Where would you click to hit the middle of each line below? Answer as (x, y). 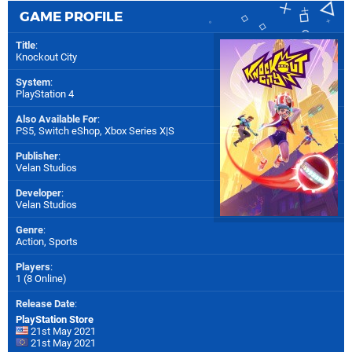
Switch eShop (69, 131)
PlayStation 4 (45, 94)
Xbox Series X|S (139, 131)
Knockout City (46, 57)
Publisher (37, 156)
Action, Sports (47, 242)
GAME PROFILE (71, 17)
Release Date (45, 304)
